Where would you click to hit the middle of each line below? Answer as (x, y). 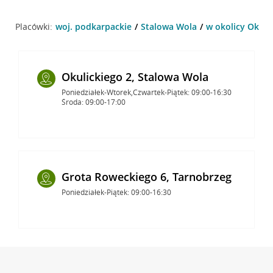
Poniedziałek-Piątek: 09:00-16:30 (116, 192)
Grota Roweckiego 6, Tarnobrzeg (146, 176)
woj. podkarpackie (93, 26)
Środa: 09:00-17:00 (93, 102)
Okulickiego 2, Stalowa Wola (135, 76)
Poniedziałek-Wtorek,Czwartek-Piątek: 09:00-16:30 (146, 92)
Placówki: (34, 26)
